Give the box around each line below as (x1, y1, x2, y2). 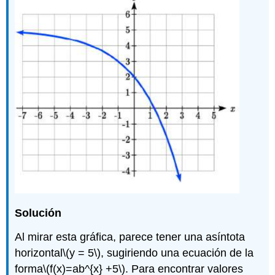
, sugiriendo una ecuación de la (101, 247, 254, 260)
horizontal (15, 247, 63, 260)
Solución (15, 207, 62, 220)
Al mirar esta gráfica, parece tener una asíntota (15, 231, 246, 244)
